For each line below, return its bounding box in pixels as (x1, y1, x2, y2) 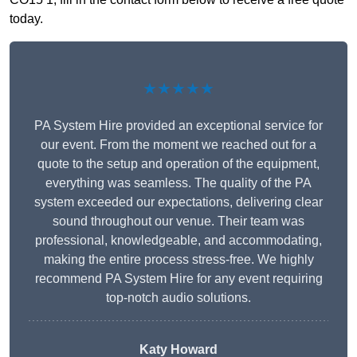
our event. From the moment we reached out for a (41, 137, 316, 151)
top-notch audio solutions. (106, 290, 251, 304)
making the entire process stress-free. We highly (43, 252, 314, 266)
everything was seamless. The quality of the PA (45, 175, 312, 190)
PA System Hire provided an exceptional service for (34, 118, 323, 132)
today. (10, 11, 43, 25)
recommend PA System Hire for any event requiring (34, 271, 323, 285)
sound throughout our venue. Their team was (53, 214, 304, 228)
